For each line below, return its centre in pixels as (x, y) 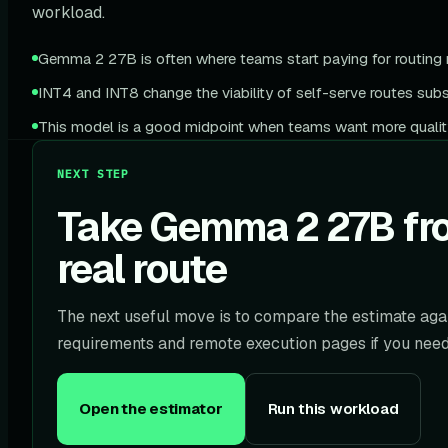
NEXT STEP (93, 173)
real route (142, 269)
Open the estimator (151, 408)
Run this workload (333, 408)
